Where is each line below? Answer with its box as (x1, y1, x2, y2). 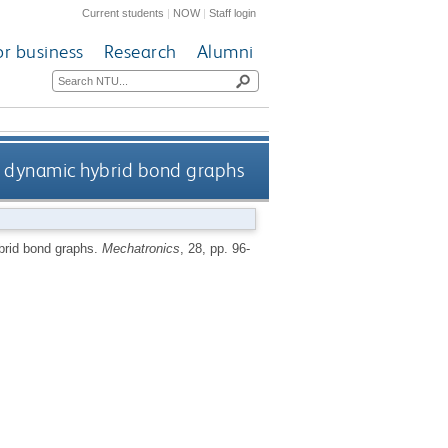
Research (103, 40, 177, 64)
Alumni (196, 40, 254, 64)
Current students (82, 6, 165, 19)
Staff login (209, 6, 257, 19)
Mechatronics (101, 240, 180, 256)
